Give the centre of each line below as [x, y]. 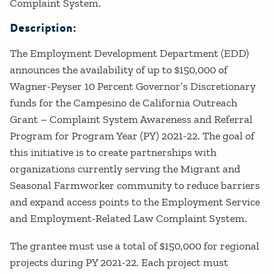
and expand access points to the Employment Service [135, 202]
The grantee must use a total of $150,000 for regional [135, 246]
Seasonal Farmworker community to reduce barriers [135, 186]
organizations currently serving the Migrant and [125, 169]
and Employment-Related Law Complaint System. [128, 219]
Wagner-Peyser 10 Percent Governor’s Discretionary [133, 87]
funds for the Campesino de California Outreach [124, 103]
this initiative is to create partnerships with [113, 153]
